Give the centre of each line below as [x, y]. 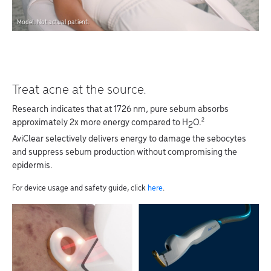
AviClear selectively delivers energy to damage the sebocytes [129, 139]
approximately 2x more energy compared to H [100, 123]
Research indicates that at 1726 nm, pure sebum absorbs [120, 110]
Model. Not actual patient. [53, 22]
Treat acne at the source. [79, 91]
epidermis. [32, 165]
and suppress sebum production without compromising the [125, 152]
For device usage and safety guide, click [80, 188]
